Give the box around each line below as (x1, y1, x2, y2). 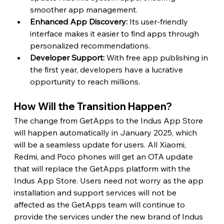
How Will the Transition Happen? (13, 100, 172, 113)
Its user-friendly (129, 16, 190, 27)
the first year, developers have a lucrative (29, 64, 185, 75)
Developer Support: (29, 52, 104, 63)
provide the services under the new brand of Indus (13, 211, 205, 222)
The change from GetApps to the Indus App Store (13, 115, 205, 126)
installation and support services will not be (13, 187, 178, 198)
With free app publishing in (104, 52, 210, 63)
